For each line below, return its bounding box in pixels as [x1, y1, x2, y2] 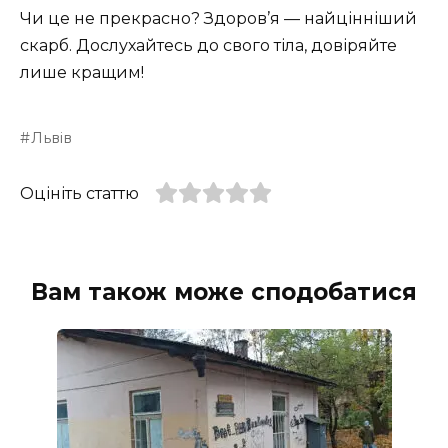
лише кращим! [20, 62, 144, 82]
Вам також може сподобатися [31, 277, 417, 306]
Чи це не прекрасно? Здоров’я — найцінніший [20, 8, 417, 28]
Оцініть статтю [20, 183, 139, 203]
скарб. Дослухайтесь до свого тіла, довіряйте [20, 35, 397, 55]
